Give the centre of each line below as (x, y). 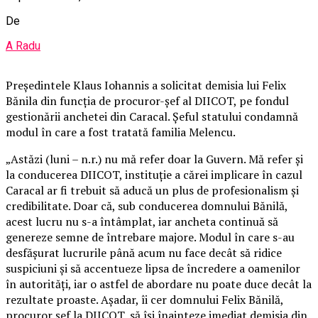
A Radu (23, 45)
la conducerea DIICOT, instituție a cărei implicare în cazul (154, 174)
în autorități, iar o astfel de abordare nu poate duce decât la (159, 284)
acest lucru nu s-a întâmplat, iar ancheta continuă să (142, 221)
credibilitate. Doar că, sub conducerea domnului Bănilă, (147, 205)
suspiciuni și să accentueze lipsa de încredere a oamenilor (153, 268)
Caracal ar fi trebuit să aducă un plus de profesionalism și (152, 190)
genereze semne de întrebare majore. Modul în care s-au (150, 237)
